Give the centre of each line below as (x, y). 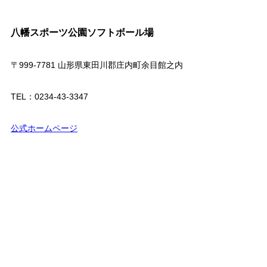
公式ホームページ (44, 128)
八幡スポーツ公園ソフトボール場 (82, 32)
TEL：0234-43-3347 (49, 96)
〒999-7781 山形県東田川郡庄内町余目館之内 (97, 65)
